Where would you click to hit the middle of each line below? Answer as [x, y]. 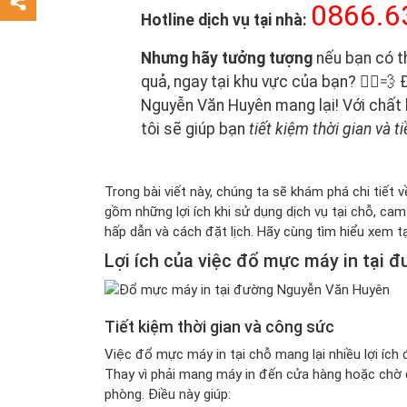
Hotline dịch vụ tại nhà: [223, 20]
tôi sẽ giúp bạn [194, 129]
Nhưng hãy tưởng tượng [226, 58]
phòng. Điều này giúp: [167, 394]
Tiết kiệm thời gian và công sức [219, 327]
